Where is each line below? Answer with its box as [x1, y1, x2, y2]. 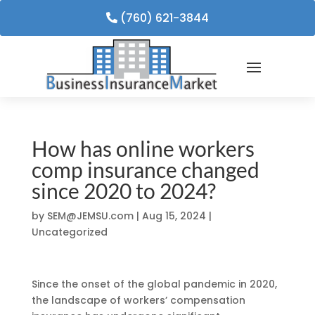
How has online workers [31, 135, 255, 161]
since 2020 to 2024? [31, 177, 216, 203]
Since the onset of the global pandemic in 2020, [31, 276, 277, 291]
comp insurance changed [31, 156, 259, 182]
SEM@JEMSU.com [46, 208, 134, 223]
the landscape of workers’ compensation [31, 292, 245, 307]
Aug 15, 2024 [141, 208, 206, 223]
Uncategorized [31, 224, 108, 239]
